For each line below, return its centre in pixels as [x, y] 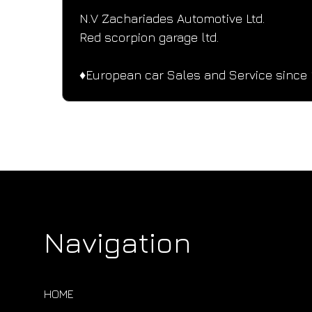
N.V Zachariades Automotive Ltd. [172, 19]
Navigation [118, 242]
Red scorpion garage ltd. [149, 38]
